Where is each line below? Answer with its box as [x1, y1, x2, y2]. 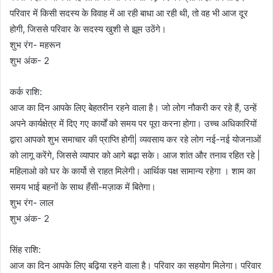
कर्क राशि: [10, 86, 42, 98]
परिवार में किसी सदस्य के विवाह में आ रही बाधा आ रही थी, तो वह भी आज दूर [10, 7, 248, 19]
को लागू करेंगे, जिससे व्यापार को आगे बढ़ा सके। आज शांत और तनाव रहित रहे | [10, 149, 260, 161]
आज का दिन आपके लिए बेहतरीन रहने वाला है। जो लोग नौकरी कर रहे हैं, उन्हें [10, 102, 257, 114]
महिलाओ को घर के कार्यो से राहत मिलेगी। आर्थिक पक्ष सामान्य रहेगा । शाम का [10, 165, 255, 177]
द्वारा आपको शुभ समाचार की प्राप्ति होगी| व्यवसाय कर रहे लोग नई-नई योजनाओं [10, 133, 261, 146]
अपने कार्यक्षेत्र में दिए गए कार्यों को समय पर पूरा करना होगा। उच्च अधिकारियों [10, 118, 257, 130]
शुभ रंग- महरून [10, 39, 61, 51]
